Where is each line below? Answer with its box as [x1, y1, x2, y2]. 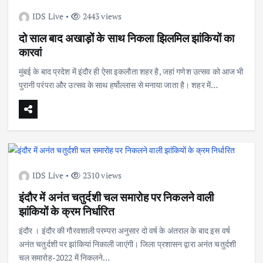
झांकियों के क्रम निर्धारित [18, 204, 114, 219]
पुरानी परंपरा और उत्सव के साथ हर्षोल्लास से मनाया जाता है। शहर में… [18, 79, 218, 91]
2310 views [80, 170, 122, 181]
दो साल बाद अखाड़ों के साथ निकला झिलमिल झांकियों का [18, 31, 235, 46]
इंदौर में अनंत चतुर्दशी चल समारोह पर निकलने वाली [18, 190, 214, 205]
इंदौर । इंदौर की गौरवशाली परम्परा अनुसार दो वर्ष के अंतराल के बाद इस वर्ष [18, 225, 230, 237]
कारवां [18, 45, 42, 60]
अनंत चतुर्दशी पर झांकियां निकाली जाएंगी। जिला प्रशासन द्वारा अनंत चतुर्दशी [18, 238, 237, 250]
